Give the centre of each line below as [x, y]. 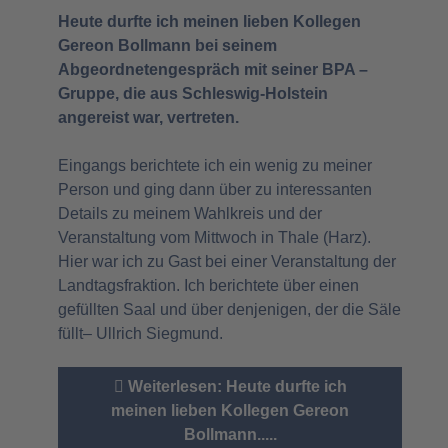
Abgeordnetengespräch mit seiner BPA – [213, 69]
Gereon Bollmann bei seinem [167, 45]
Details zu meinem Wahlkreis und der [190, 213]
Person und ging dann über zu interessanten [215, 189]
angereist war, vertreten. [148, 117]
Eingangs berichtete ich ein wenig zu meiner [215, 165]
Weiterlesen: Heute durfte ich [235, 387]
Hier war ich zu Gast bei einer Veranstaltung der [227, 261]
